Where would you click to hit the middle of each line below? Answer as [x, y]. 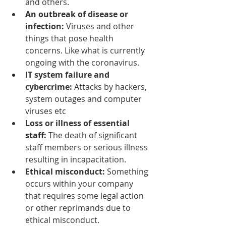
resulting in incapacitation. [76, 159]
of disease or [103, 14]
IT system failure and [68, 74]
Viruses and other [101, 26]
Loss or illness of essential [78, 123]
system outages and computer [84, 99]
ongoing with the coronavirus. [82, 62]
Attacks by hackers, [110, 87]
